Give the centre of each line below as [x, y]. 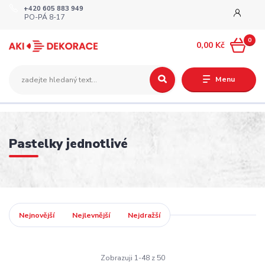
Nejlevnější [91, 215]
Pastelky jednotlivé [68, 143]
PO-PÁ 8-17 [45, 17]
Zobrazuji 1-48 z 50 [132, 258]
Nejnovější [36, 215]
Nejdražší [144, 215]
